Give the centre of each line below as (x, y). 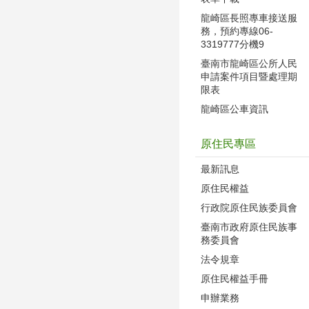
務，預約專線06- (237, 31)
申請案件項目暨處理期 (249, 76)
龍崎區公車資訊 (235, 109)
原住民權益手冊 (235, 278)
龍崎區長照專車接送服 (249, 18)
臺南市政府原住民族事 (249, 227)
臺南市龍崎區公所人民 (249, 63)
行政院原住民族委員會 (249, 207)
